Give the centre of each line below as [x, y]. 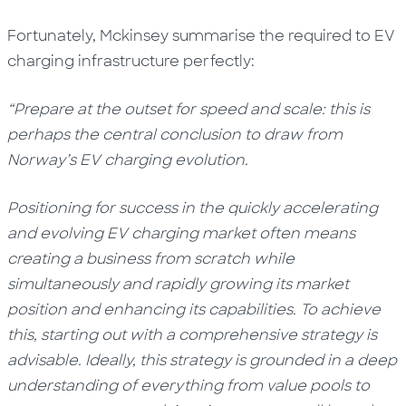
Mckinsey [135, 36]
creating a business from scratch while [151, 259]
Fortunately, [52, 36]
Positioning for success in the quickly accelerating [193, 208]
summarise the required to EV [284, 36]
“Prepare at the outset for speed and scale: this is [189, 110]
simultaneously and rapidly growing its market [179, 285]
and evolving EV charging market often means [182, 234]
